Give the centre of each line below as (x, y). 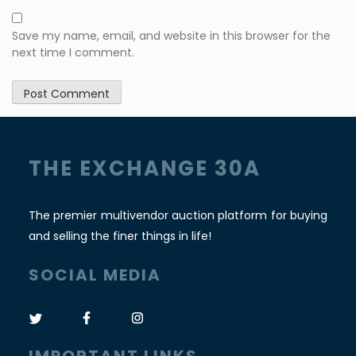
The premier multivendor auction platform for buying (178, 216)
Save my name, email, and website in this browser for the (171, 36)
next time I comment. (73, 53)
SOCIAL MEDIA (95, 275)
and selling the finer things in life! (120, 236)
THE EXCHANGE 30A (144, 169)
